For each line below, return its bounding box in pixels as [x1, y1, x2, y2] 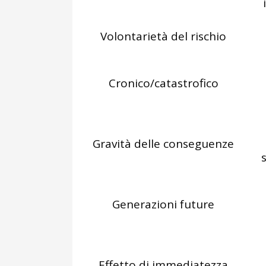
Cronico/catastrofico [108, 75, 218, 91]
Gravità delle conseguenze [93, 136, 234, 151]
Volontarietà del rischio [100, 28, 226, 44]
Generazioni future [112, 197, 214, 212]
